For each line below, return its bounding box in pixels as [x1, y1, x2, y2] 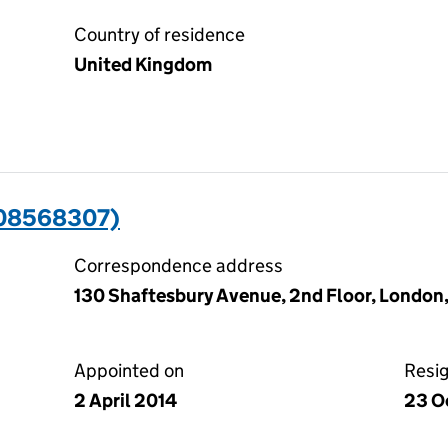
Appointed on [74, 359, 184, 382]
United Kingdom [74, 53, 212, 76]
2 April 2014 [74, 389, 177, 412]
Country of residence [74, 23, 245, 46]
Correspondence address [74, 254, 283, 277]
